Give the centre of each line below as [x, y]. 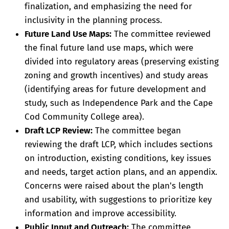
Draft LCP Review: [59, 131]
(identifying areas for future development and [115, 89]
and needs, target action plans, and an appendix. [121, 172]
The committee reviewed [161, 34]
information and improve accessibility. [100, 214]
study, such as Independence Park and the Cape [119, 103]
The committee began [137, 131]
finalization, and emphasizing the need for [108, 7]
